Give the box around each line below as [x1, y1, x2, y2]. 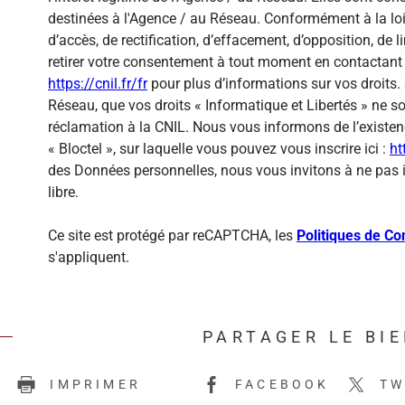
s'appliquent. [48, 248, 129, 266]
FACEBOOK [235, 376, 330, 391]
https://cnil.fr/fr [48, 74, 147, 92]
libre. [48, 183, 79, 201]
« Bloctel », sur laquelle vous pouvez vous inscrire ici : [48, 139, 390, 157]
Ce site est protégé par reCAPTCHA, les [48, 226, 297, 244]
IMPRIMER [50, 376, 141, 391]
